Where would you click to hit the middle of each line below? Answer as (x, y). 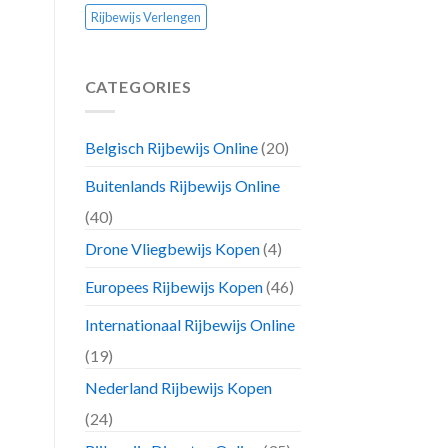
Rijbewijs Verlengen (145, 17)
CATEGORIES (138, 87)
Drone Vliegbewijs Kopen (172, 248)
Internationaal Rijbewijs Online (189, 324)
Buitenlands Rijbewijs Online (182, 185)
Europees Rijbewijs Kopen (173, 286)
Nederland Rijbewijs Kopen (178, 387)
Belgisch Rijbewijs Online (171, 147)
